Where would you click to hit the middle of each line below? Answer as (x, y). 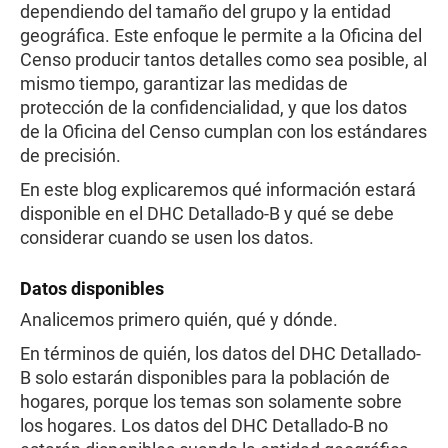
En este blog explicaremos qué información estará (218, 189)
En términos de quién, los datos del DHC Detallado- (220, 353)
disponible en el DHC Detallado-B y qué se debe (207, 213)
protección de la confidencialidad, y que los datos (213, 107)
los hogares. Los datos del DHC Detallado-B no (204, 425)
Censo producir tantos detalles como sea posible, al (223, 59)
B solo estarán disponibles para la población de (205, 377)
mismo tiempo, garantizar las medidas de (184, 83)
